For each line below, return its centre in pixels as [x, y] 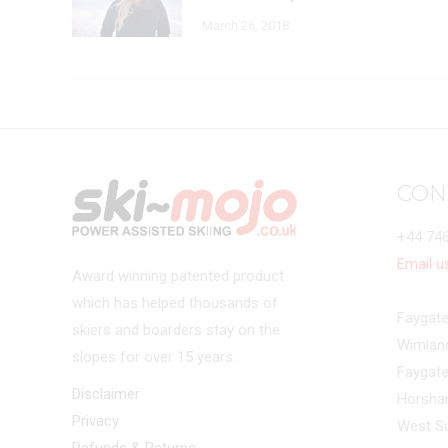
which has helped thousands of [175, 302]
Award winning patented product [178, 275]
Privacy [95, 420]
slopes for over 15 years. [154, 356]
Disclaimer [106, 393]
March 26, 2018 [245, 25]
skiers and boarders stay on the [176, 329]
